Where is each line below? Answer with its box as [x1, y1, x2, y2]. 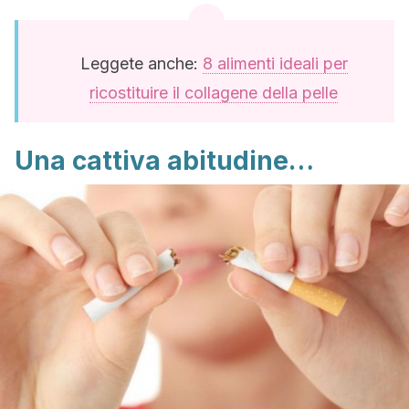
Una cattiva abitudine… [15, 145, 314, 176]
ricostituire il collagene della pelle [89, 83, 338, 102]
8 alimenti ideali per [202, 54, 348, 73]
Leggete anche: [79, 54, 203, 73]
